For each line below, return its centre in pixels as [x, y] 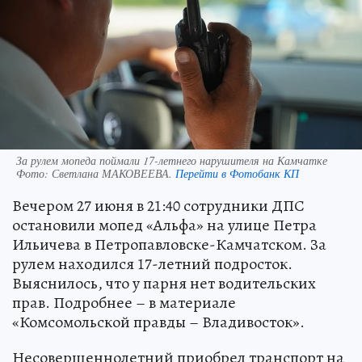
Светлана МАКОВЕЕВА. [114, 173]
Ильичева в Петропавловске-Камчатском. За [169, 244]
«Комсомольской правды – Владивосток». [158, 322]
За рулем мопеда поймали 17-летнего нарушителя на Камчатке [172, 160]
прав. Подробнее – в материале [124, 302]
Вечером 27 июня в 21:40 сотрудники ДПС [158, 205]
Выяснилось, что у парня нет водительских [164, 283]
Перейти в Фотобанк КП [237, 173]
